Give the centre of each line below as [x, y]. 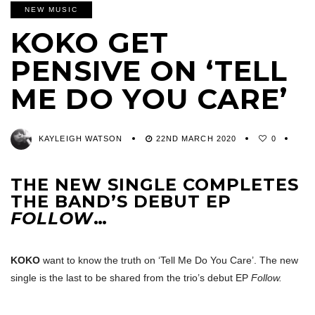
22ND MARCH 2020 [196, 138]
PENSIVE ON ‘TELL [149, 70]
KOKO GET [90, 42]
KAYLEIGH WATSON [81, 138]
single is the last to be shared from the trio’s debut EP [131, 277]
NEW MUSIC [51, 9]
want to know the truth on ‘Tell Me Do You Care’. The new [171, 260]
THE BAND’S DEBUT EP [121, 201]
